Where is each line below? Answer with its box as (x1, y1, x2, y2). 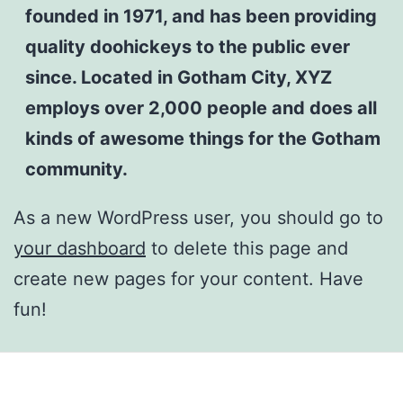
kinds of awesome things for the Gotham (24, 128, 381, 149)
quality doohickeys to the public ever (24, 36, 350, 58)
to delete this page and (146, 237, 348, 259)
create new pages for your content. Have (13, 267, 363, 290)
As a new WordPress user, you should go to (13, 206, 383, 228)
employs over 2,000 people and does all (24, 97, 377, 119)
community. (24, 158, 128, 180)
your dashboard (13, 237, 146, 259)
